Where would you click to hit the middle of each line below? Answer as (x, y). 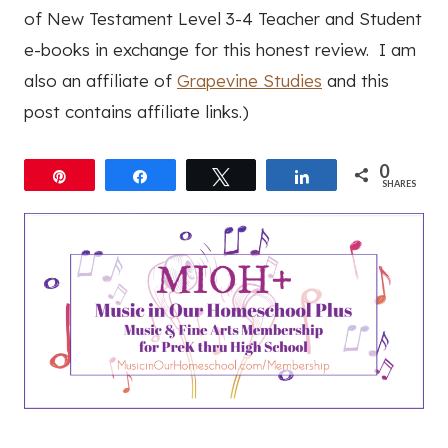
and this (355, 80)
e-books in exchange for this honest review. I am (220, 49)
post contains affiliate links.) (136, 111)
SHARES (399, 183)
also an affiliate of (100, 80)
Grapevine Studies (249, 80)
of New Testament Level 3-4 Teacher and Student (223, 18)
